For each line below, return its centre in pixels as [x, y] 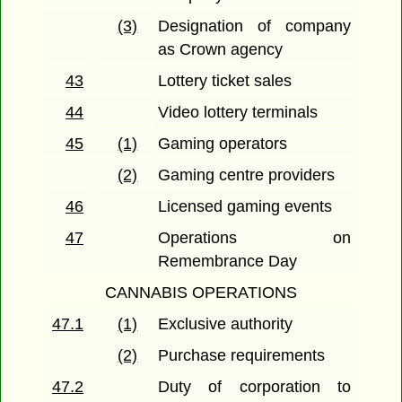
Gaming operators [223, 144]
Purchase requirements [242, 356]
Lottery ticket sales [225, 81]
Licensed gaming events [245, 207]
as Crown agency [221, 50]
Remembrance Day [228, 262]
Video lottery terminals [238, 113]
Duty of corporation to [254, 387]
